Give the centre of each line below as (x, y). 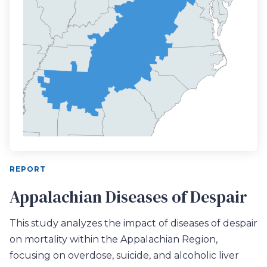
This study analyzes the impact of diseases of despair (133, 223)
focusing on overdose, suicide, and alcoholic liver (124, 256)
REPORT (28, 169)
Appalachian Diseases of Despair (128, 197)
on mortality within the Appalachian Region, (114, 240)
